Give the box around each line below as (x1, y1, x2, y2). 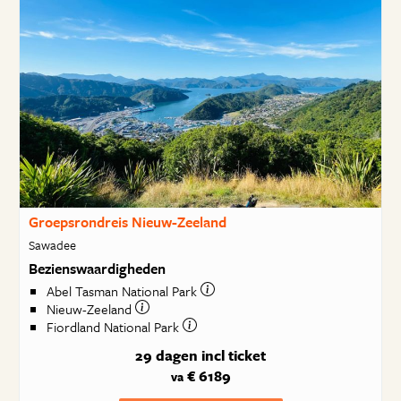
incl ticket (201, 345, 266, 366)
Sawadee (28, 235, 76, 254)
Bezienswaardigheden (28, 257, 166, 279)
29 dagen (135, 345, 198, 366)
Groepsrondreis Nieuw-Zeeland (28, 211, 226, 233)
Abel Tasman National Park (46, 281, 200, 302)
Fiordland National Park (46, 317, 183, 337)
